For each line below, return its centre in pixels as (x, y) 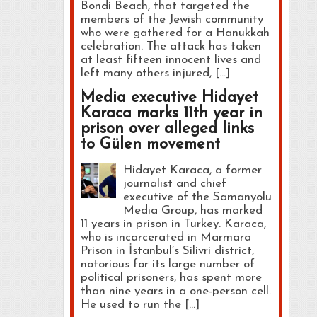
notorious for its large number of (167, 264)
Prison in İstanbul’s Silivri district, (167, 250)
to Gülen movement (150, 144)
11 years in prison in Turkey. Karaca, (173, 224)
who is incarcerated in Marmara (166, 237)
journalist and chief (174, 183)
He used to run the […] (140, 304)
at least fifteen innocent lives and (171, 59)
